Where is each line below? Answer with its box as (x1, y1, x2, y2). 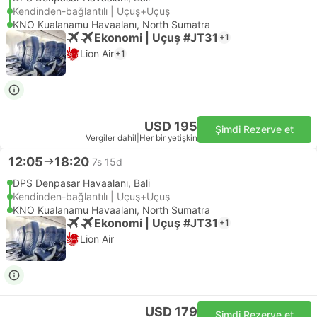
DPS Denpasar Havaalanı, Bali (13, 177, 150, 189)
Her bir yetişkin (139, 133, 197, 143)
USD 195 (144, 119, 197, 134)
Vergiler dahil (86, 133, 137, 143)
